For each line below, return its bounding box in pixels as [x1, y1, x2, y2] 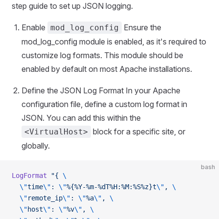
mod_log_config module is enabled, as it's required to [22, 37, 206, 46]
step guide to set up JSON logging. [12, 1, 133, 11]
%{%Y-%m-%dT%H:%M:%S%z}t [66, 183, 156, 191]
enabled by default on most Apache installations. [22, 64, 192, 74]
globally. [22, 141, 50, 151]
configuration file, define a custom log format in [22, 99, 187, 109]
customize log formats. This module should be [22, 50, 183, 60]
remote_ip [27, 194, 63, 202]
